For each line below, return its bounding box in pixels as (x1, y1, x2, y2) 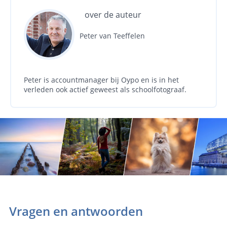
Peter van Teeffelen (80, 31, 145, 41)
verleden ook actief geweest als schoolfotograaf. (24, 85, 186, 94)
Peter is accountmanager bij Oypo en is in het (24, 75, 179, 85)
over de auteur (85, 9, 141, 20)
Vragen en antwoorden (9, 202, 143, 219)
